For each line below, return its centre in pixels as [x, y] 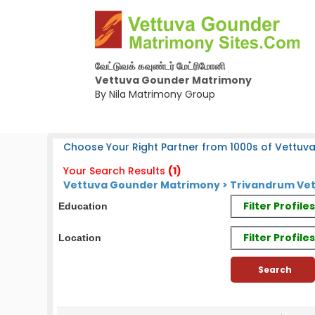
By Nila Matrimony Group [155, 94]
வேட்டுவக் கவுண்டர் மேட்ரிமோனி [160, 66]
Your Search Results [115, 171]
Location [80, 238]
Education [83, 206]
